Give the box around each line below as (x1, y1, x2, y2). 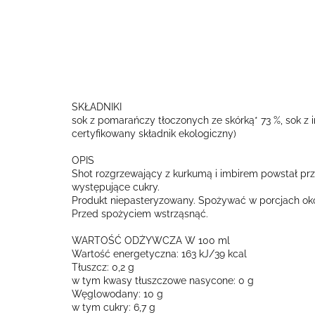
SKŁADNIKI (72, 101, 122, 112)
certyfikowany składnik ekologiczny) (72, 128, 236, 139)
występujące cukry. (72, 181, 160, 193)
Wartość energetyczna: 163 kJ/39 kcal (72, 248, 247, 259)
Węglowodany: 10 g (72, 288, 163, 300)
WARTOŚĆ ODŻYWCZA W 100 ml (72, 235, 230, 246)
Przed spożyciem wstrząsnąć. (72, 208, 208, 219)
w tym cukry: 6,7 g (72, 302, 155, 313)
